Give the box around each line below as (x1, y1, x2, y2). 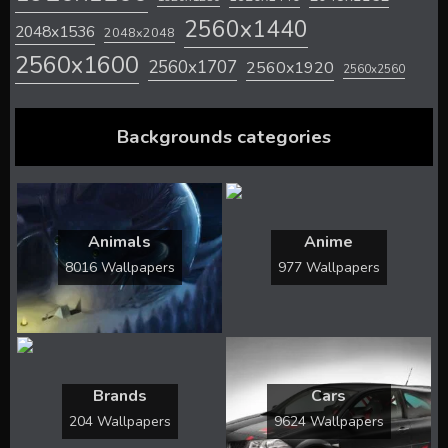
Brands (92, 385, 147, 408)
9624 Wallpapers (273, 412, 384, 432)
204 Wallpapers (68, 412, 171, 432)
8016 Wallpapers (64, 258, 175, 278)
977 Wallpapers (277, 258, 380, 278)
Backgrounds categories (117, 123, 331, 150)
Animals (88, 231, 151, 254)
